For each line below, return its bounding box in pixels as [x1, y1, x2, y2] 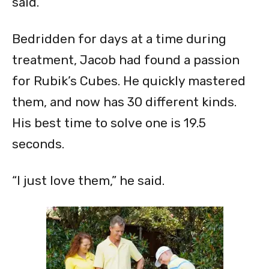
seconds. [12, 136, 64, 152]
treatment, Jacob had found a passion [12, 52, 240, 68]
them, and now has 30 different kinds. [12, 94, 237, 110]
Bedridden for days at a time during [12, 31, 226, 47]
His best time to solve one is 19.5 [12, 115, 206, 131]
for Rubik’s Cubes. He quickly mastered [12, 73, 246, 89]
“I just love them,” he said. [12, 173, 165, 189]
